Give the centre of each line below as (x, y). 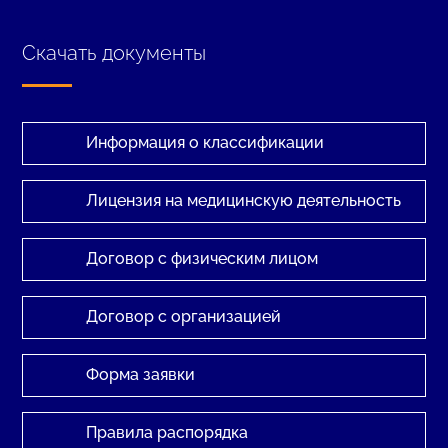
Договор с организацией (183, 316)
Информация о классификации (204, 142)
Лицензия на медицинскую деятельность (243, 200)
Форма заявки (140, 374)
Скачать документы (114, 52)
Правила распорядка (166, 432)
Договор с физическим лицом (201, 258)
